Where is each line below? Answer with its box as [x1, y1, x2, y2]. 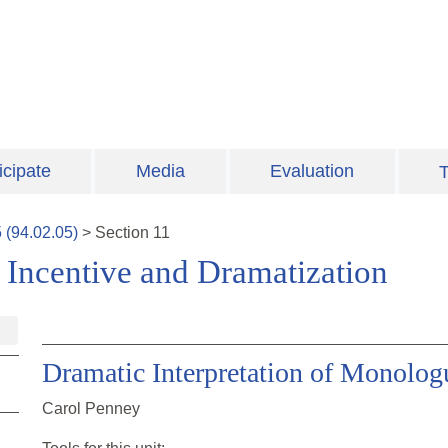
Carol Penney [42, 400, 140, 418]
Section [95, 224, 153, 242]
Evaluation [270, 161, 355, 182]
